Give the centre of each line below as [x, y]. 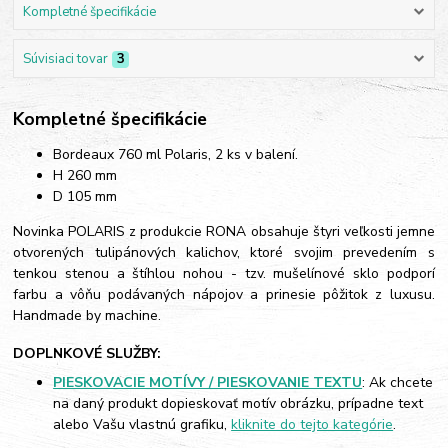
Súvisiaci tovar [65, 58]
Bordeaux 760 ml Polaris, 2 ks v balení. [176, 155]
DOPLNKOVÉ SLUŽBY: [87, 353]
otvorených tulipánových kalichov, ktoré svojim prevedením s [224, 253]
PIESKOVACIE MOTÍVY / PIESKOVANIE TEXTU [208, 382]
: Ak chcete [398, 382]
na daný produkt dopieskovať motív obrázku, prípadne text [238, 403]
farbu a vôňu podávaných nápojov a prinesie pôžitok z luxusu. [224, 295]
